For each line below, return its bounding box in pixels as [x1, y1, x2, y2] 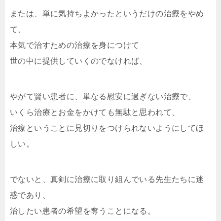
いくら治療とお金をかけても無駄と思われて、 [10, 108, 180, 116]
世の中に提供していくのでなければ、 [10, 57, 147, 65]
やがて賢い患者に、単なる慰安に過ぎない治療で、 [10, 92, 196, 101]
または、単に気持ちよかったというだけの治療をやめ [10, 9, 204, 18]
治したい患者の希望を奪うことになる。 [10, 207, 156, 215]
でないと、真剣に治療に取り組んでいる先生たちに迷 [10, 175, 204, 184]
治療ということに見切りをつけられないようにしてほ [10, 124, 204, 132]
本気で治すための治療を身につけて [10, 41, 140, 49]
